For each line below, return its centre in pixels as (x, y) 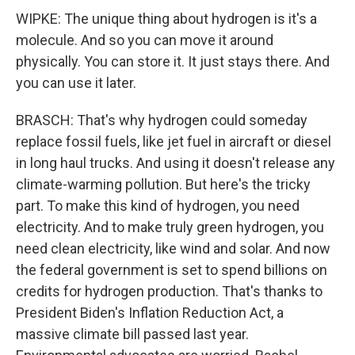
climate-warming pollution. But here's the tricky (163, 185)
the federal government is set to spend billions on (172, 270)
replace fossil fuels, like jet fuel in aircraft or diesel (174, 142)
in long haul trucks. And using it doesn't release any (176, 163)
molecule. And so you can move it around (145, 40)
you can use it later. (76, 83)
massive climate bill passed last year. (132, 334)
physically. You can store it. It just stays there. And (173, 62)
